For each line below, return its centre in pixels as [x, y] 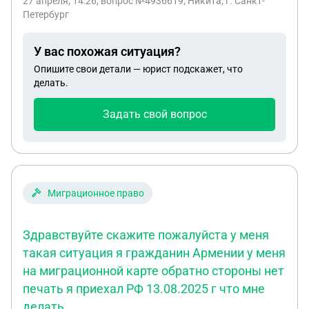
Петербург [46, 14]
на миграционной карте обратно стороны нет [153, 271]
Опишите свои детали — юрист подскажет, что [138, 69]
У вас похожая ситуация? [107, 51]
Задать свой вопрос [154, 114]
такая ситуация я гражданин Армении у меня [154, 253]
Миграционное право [96, 193]
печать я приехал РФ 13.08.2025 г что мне [144, 289]
